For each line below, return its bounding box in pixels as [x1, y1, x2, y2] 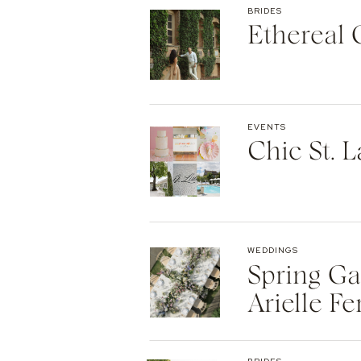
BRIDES [247, 6, 282, 16]
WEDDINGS [247, 245, 298, 255]
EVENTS [247, 122, 286, 132]
